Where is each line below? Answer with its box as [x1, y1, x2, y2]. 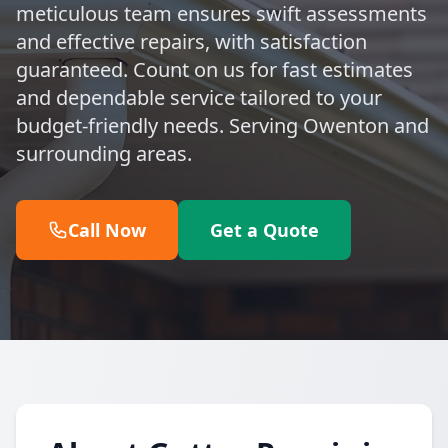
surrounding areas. [16, 140, 192, 167]
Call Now [68, 218, 146, 242]
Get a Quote [210, 218, 319, 242]
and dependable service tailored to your [16, 84, 382, 111]
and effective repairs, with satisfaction [16, 28, 367, 55]
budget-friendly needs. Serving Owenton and [16, 112, 429, 139]
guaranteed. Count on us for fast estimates [16, 56, 413, 83]
